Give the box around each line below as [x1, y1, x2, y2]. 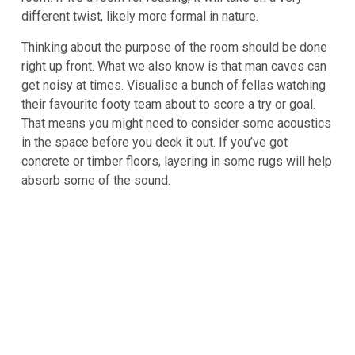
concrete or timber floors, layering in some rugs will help [21, 154, 332, 170]
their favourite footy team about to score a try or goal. [21, 97, 315, 113]
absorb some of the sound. [21, 173, 170, 189]
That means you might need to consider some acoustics [21, 116, 331, 132]
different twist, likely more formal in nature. [21, 9, 258, 25]
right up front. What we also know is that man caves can [21, 59, 326, 74]
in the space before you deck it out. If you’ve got [21, 135, 288, 151]
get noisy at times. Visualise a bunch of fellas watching [21, 78, 326, 94]
